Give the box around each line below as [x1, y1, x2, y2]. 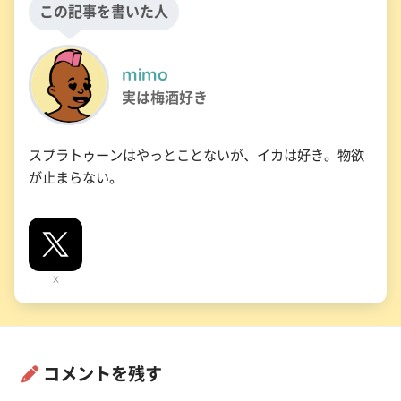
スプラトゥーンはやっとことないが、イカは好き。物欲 [29, 149, 364, 163]
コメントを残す [43, 365, 162, 383]
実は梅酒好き [122, 90, 208, 106]
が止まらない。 [29, 171, 123, 185]
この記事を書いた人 [39, 4, 168, 20]
